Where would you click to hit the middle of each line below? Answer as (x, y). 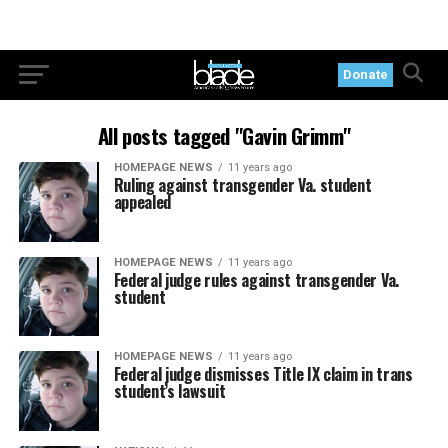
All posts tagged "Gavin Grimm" (224, 135)
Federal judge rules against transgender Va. (256, 279)
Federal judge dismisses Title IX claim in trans (263, 374)
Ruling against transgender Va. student (242, 185)
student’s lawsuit (169, 391)
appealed (142, 202)
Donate (366, 74)
